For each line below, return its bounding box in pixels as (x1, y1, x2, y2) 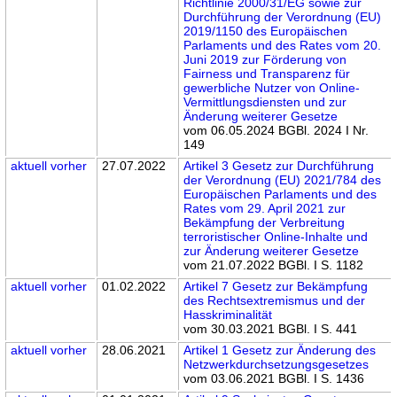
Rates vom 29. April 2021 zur (183, 201, 346, 216)
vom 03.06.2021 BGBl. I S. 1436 (183, 371, 365, 386)
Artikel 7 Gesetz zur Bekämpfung (183, 279, 369, 294)
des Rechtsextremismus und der (183, 293, 366, 308)
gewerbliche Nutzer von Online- (183, 81, 361, 96)
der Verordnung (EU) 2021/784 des (183, 173, 382, 188)
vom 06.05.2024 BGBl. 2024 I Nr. (183, 123, 370, 138)
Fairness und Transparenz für (183, 66, 351, 82)
